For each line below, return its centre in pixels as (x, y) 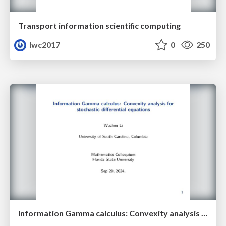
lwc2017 (44, 44)
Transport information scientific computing (99, 25)
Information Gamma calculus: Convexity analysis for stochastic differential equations (204, 213)
